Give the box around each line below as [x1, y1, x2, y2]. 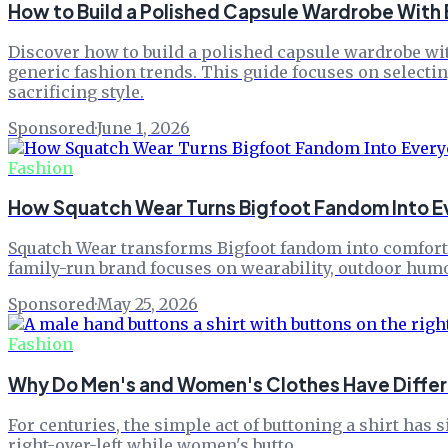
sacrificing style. [8, 81, 144, 102]
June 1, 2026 [97, 117, 190, 138]
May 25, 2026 [97, 294, 198, 315]
